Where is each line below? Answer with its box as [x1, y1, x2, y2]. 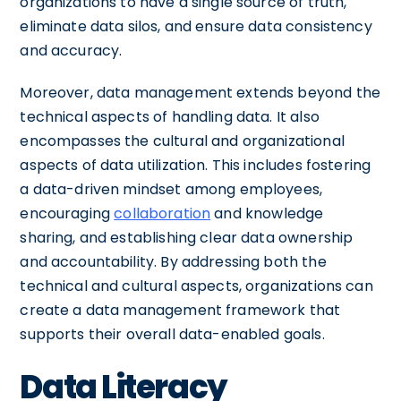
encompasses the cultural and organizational [20, 130, 345, 151]
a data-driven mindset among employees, [20, 178, 323, 200]
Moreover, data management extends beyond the [20, 81, 380, 103]
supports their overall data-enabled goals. [20, 323, 325, 345]
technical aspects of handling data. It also [20, 106, 320, 127]
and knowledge [210, 202, 324, 224]
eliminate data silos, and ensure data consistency [20, 15, 372, 37]
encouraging [20, 202, 115, 224]
